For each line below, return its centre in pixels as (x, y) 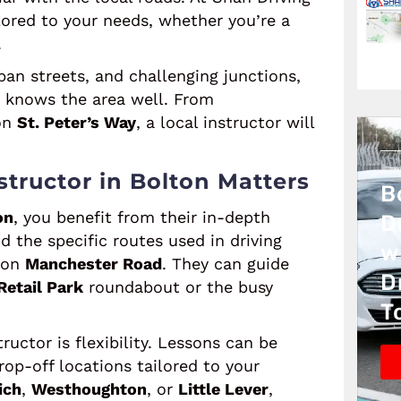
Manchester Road (94, 264)
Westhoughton (89, 389)
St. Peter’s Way (77, 122)
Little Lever (223, 389)
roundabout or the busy (178, 287)
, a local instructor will (225, 122)
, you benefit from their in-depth (142, 217)
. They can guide (226, 264)
